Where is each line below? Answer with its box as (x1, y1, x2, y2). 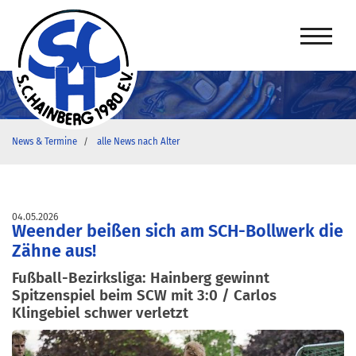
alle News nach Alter (97, 136, 180, 147)
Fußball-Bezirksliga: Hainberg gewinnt (12, 269, 269, 287)
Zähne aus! (12, 241, 96, 261)
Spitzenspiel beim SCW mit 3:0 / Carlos (12, 286, 277, 304)
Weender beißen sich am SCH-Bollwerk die (12, 221, 343, 242)
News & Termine (12, 136, 77, 147)
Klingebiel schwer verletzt (12, 304, 188, 322)
